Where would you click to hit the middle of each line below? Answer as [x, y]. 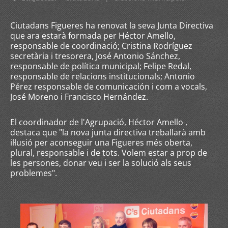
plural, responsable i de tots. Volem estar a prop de [109, 153]
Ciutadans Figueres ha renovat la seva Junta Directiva [112, 25]
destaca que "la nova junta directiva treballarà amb [108, 132]
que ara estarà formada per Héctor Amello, [93, 36]
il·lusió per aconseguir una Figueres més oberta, [101, 142]
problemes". [34, 173]
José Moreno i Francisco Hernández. [80, 97]
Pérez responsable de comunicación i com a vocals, [109, 87]
